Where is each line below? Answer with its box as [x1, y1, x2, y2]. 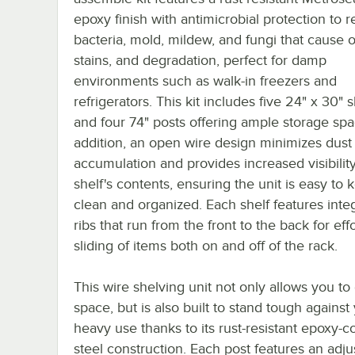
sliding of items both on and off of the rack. [74, 237, 338, 254]
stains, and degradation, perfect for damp [74, 52, 326, 68]
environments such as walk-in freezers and [74, 72, 337, 89]
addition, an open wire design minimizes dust [74, 134, 352, 151]
